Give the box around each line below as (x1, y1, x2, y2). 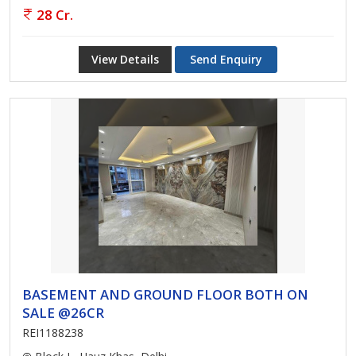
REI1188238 (22, 325, 83, 340)
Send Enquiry (190, 52, 262, 67)
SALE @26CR (22, 304, 104, 322)
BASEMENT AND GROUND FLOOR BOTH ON (22, 285, 308, 304)
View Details (91, 52, 159, 67)
